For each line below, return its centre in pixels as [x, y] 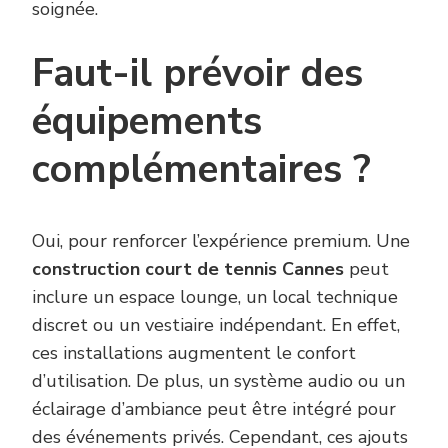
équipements [147, 122]
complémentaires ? [201, 170]
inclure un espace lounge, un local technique [215, 296]
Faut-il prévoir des [197, 74]
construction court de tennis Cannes [188, 268]
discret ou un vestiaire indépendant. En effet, [216, 324]
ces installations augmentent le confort [194, 352]
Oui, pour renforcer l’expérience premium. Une [221, 240]
